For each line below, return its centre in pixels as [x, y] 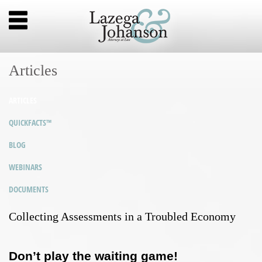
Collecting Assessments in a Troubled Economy [122, 217]
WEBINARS [25, 167]
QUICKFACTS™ [30, 123]
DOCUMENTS [29, 189]
